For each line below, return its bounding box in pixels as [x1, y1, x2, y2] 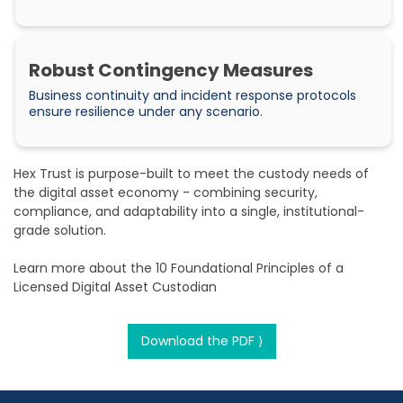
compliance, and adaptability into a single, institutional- [13, 202, 364, 221]
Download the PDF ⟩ [140, 332, 263, 351]
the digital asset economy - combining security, [13, 184, 318, 202]
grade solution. [13, 221, 106, 240]
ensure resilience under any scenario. [29, 103, 263, 121]
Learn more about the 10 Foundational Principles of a [13, 259, 344, 278]
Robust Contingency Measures [29, 58, 313, 84]
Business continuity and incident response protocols [29, 86, 356, 105]
